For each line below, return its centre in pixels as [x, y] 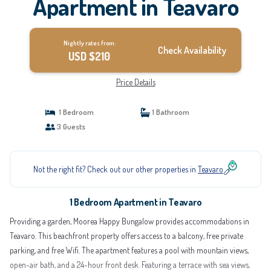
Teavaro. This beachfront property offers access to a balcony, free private [126, 236]
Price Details [135, 82]
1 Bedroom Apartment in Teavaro [135, 202]
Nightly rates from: [89, 43]
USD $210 [90, 56]
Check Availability [192, 50]
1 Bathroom [170, 112]
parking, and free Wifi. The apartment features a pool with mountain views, [129, 250]
